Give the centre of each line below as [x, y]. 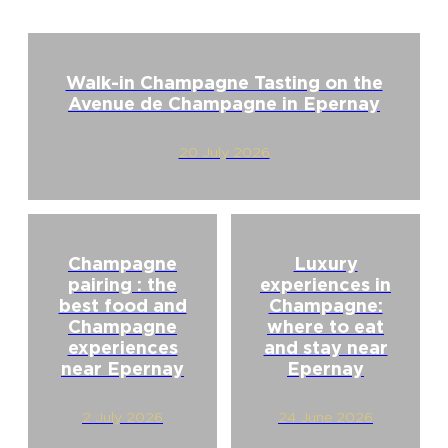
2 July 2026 [122, 416]
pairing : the [122, 284]
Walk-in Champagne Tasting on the [224, 82]
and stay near [325, 347]
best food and [122, 305]
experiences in [325, 284]
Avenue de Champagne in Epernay [224, 103]
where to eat [325, 326]
